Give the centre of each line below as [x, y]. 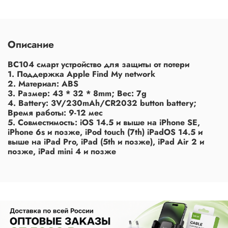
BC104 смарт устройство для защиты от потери [98, 64]
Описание [31, 44]
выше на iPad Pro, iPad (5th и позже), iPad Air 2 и [106, 141]
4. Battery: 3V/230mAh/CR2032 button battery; [102, 103]
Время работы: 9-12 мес [55, 112]
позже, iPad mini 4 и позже [62, 151]
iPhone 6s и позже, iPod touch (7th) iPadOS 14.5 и [105, 132]
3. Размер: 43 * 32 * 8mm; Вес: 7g [77, 93]
